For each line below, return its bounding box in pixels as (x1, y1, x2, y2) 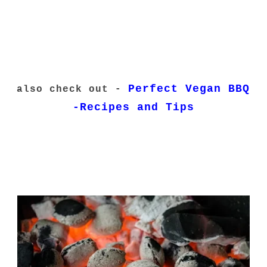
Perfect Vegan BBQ (128, 82, 250, 95)
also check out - (17, 83, 129, 95)
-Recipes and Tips (72, 101, 194, 113)
